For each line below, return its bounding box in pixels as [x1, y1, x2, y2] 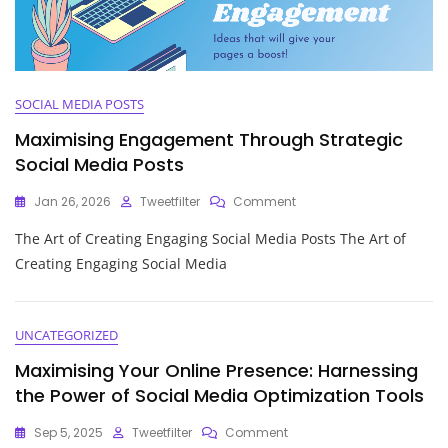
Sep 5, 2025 [34, 423, 103, 441]
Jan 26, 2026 [34, 192, 111, 210]
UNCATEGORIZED [15, 325, 118, 344]
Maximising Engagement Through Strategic [15, 126, 403, 152]
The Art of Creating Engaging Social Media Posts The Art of [15, 228, 406, 248]
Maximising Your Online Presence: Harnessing [15, 357, 418, 383]
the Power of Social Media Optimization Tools [15, 382, 424, 408]
